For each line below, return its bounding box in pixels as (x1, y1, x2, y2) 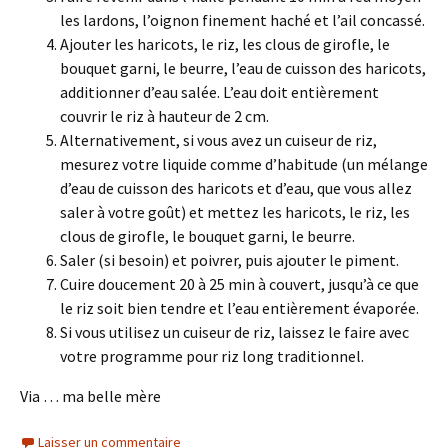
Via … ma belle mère (20, 386, 161, 406)
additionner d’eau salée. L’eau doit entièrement (60, 82, 379, 102)
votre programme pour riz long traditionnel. (60, 346, 364, 366)
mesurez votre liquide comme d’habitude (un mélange (60, 154, 428, 174)
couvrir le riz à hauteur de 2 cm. (60, 106, 269, 126)
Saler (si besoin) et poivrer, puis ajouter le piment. (60, 250, 399, 270)
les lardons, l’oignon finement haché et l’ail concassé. (60, 10, 425, 30)
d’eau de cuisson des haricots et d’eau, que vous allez (60, 178, 412, 198)
